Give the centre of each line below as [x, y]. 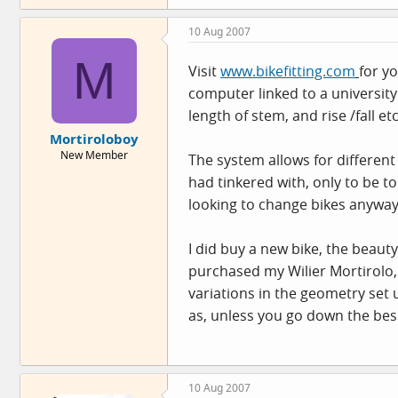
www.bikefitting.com [288, 71]
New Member [94, 155]
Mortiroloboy [94, 139]
